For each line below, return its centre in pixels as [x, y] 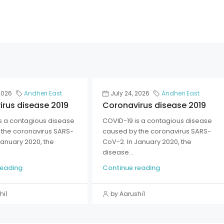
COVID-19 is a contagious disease [157, 121]
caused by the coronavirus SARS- [157, 131]
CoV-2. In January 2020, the [147, 142]
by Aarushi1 [128, 194]
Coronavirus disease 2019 [154, 105]
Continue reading [131, 168]
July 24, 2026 [130, 93]
